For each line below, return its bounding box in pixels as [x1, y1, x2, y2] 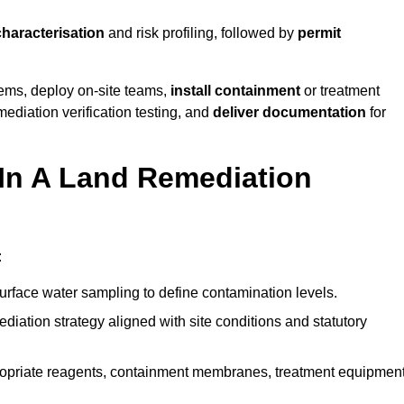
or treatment [300, 83, 380, 99]
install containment [170, 83, 300, 99]
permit [298, 25, 341, 41]
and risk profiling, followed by [105, 25, 298, 41]
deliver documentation [213, 105, 366, 121]
